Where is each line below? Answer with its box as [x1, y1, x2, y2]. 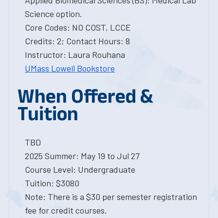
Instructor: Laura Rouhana [25, 49, 125, 60]
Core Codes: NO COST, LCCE [25, 22, 131, 33]
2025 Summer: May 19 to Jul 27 [25, 150, 140, 161]
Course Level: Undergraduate [25, 164, 135, 175]
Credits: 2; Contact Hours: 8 [25, 36, 130, 46]
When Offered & [18, 85, 153, 107]
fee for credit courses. [25, 205, 107, 216]
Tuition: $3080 [25, 178, 79, 188]
